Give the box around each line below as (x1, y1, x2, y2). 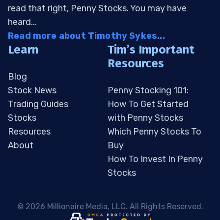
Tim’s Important (108, 43, 194, 57)
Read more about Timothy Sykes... (8, 30, 165, 42)
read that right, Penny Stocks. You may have (8, 3, 187, 14)
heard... (8, 17, 37, 28)
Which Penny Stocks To (108, 126, 201, 137)
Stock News (8, 85, 56, 96)
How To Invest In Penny (108, 154, 203, 165)
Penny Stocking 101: (108, 85, 189, 96)
